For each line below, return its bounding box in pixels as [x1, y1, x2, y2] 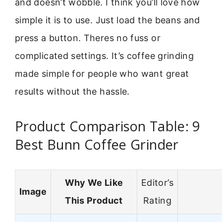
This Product [65, 195, 123, 206]
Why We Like [64, 177, 123, 188]
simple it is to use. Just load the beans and [15, 15, 200, 26]
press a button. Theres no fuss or [15, 33, 161, 44]
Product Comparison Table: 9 [15, 116, 200, 135]
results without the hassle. [15, 86, 130, 97]
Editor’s [141, 177, 173, 188]
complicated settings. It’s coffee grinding [15, 51, 194, 61]
